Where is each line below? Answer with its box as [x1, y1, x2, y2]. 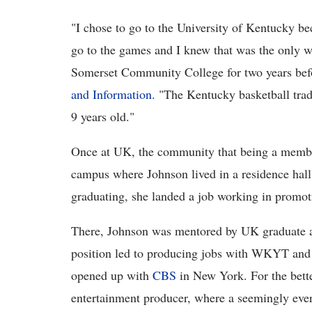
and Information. [71, 86, 155, 103]
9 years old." [71, 108, 134, 125]
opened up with [71, 267, 153, 284]
